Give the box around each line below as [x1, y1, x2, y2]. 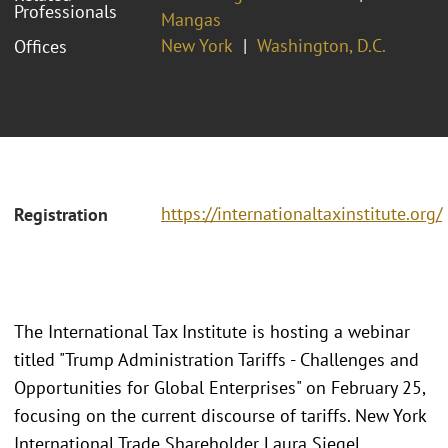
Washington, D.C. [257, 33, 386, 57]
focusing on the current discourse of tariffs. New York [14, 403, 426, 427]
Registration [14, 203, 108, 227]
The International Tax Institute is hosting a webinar [14, 319, 410, 343]
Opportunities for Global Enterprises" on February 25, [14, 375, 425, 399]
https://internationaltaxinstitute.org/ [161, 202, 442, 226]
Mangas [161, 7, 221, 31]
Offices [14, 34, 67, 58]
